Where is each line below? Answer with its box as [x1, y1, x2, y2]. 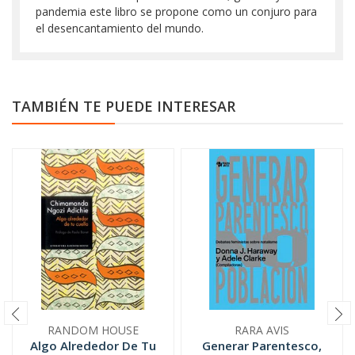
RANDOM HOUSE [48, 323, 139, 338]
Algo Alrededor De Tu [30, 338, 156, 353]
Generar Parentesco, [202, 338, 322, 353]
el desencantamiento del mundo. [36, 21, 204, 36]
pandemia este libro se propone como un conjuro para [36, 4, 317, 19]
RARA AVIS [235, 323, 289, 338]
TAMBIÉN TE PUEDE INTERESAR [12, 97, 235, 116]
